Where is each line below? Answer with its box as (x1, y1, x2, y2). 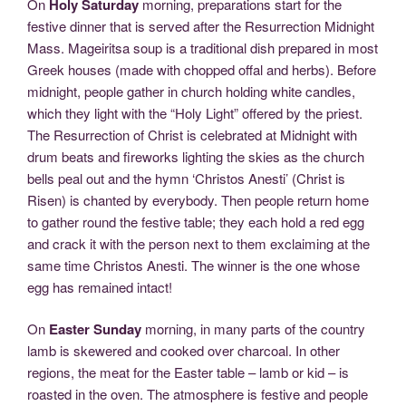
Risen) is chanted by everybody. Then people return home (27, 189, 369, 209)
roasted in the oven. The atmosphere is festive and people (27, 384, 368, 404)
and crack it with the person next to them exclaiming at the (27, 233, 370, 253)
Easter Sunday (49, 319, 141, 340)
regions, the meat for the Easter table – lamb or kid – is (27, 362, 349, 382)
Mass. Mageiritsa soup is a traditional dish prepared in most (27, 37, 378, 57)
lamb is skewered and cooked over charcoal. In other (27, 341, 340, 361)
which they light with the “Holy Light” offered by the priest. (27, 102, 362, 122)
